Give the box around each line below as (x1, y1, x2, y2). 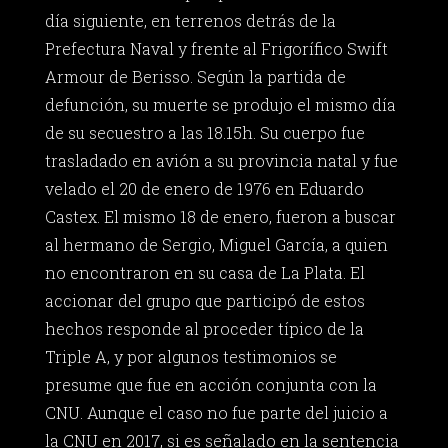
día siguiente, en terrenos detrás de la (44, 10, 336, 32)
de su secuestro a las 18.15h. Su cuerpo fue (44, 122, 365, 144)
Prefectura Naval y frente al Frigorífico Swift (44, 38, 388, 60)
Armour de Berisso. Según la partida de (44, 66, 346, 88)
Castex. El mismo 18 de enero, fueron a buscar (44, 206, 396, 228)
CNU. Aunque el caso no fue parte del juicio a (44, 402, 388, 424)
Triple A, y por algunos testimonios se (44, 346, 337, 368)
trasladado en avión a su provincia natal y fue (44, 150, 398, 172)
